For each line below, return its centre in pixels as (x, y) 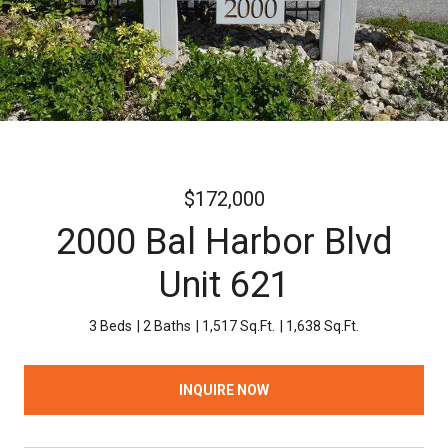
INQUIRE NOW (224, 389)
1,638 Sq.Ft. (322, 326)
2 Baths (167, 326)
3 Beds (110, 326)
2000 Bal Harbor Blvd (224, 242)
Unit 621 (224, 285)
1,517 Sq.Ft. (238, 326)
